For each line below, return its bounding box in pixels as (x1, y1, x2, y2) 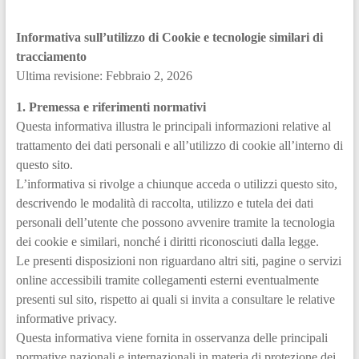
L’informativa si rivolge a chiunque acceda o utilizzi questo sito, (15, 176, 337, 191)
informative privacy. (15, 311, 117, 325)
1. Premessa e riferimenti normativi (15, 99, 206, 114)
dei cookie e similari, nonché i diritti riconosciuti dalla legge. (15, 234, 319, 248)
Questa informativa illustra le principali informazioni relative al (15, 119, 331, 133)
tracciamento (15, 49, 87, 63)
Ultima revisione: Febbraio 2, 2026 (15, 68, 192, 83)
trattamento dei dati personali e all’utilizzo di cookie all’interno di (15, 138, 343, 152)
